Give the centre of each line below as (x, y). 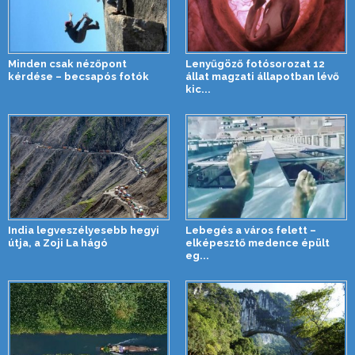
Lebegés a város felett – (251, 231)
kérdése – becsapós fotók (78, 77)
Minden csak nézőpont (67, 64)
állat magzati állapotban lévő (262, 77)
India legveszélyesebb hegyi (84, 231)
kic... (198, 90)
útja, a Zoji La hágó (58, 243)
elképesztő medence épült (258, 243)
